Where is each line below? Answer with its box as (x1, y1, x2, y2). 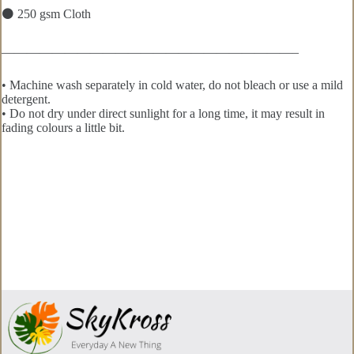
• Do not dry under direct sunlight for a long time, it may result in (2, 106, 325, 120)
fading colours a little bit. (2, 120, 125, 134)
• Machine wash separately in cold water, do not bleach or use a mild (2, 77, 343, 92)
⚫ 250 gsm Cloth (2, 6, 91, 21)
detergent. (2, 92, 51, 106)
